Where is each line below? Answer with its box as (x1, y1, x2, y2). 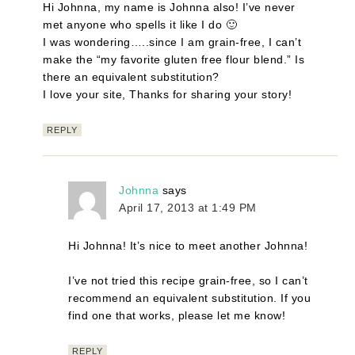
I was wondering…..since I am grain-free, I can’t (43, 36, 302, 49)
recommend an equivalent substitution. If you (68, 292, 311, 305)
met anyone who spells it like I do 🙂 (43, 18, 238, 32)
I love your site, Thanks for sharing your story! (43, 88, 292, 101)
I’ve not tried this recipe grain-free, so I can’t (68, 274, 308, 288)
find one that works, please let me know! (68, 309, 286, 323)
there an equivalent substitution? (43, 71, 219, 84)
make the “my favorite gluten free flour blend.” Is (43, 53, 305, 67)
